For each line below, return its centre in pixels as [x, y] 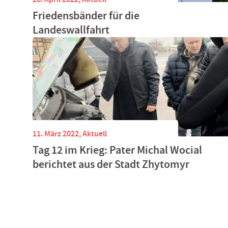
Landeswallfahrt [71, 30]
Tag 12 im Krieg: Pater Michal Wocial [117, 150]
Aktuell [95, 133]
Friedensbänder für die [86, 16]
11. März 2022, [58, 133]
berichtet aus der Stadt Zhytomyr [111, 164]
